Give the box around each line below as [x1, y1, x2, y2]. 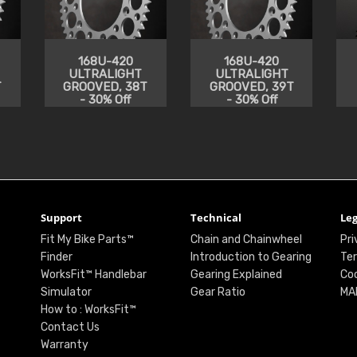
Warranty [40, 337, 88, 351]
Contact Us [40, 320, 100, 334]
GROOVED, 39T [209, 79, 294, 94]
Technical [190, 210, 241, 225]
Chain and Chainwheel [190, 232, 302, 246]
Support [40, 210, 82, 225]
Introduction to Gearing [190, 249, 312, 264]
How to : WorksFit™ [40, 302, 136, 316]
